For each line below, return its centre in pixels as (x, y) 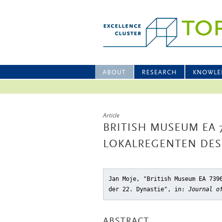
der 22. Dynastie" (138, 189)
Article (111, 115)
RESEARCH (159, 73)
